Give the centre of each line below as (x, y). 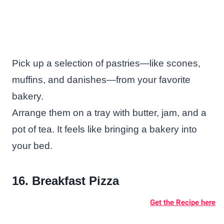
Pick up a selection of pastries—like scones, (106, 63)
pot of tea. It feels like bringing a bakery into (104, 129)
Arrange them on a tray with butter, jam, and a (109, 112)
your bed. (32, 145)
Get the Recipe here (183, 202)
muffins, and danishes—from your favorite (101, 79)
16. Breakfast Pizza (65, 180)
